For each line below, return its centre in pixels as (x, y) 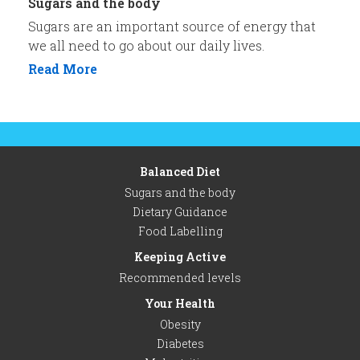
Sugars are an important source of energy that (172, 26)
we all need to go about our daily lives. (146, 45)
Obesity (180, 324)
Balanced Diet (180, 171)
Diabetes (180, 343)
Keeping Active (180, 256)
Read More (63, 68)
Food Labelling (180, 231)
